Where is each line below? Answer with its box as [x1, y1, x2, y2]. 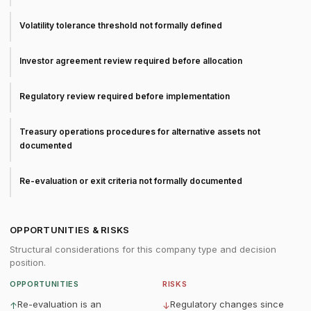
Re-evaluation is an [17, 299, 101, 310]
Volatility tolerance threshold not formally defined [19, 20, 222, 31]
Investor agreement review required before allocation [19, 56, 242, 66]
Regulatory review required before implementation [19, 91, 230, 101]
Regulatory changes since [170, 299, 284, 310]
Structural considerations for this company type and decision [10, 244, 276, 255]
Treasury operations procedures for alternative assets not [19, 126, 260, 137]
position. [10, 257, 46, 268]
